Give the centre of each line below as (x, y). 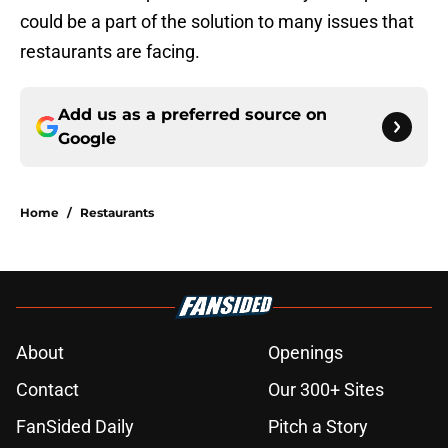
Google (87, 139)
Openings (305, 353)
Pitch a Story (318, 427)
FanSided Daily (75, 427)
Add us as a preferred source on (192, 115)
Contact (47, 390)
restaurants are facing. (110, 52)
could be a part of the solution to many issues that (217, 22)
